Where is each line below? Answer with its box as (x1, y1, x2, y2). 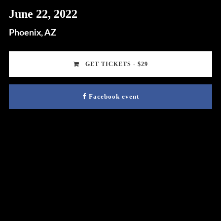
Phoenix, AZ (8, 29, 56, 38)
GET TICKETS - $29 (83, 61, 148, 68)
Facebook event (88, 93, 139, 101)
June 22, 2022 (8, 7, 77, 21)
